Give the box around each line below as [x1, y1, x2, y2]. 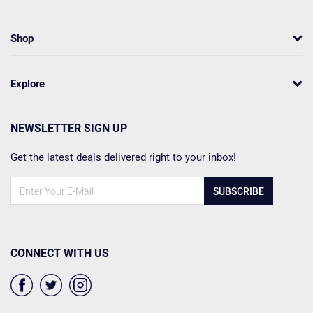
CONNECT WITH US [10, 245, 109, 261]
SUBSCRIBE [213, 184, 265, 198]
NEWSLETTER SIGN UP [10, 120, 127, 136]
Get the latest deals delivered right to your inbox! [10, 150, 236, 164]
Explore [10, 76, 45, 91]
